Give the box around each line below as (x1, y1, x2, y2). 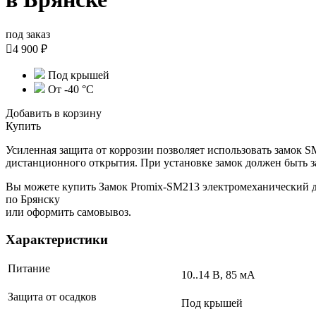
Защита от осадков (8, 291, 99, 303)
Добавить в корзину (6, 107, 102, 119)
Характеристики (6, 231, 108, 247)
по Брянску (6, 193, 60, 205)
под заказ (6, 28, 50, 40)
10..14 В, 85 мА (181, 269, 255, 281)
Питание (8, 262, 53, 275)
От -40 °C (45, 83, 94, 95)
